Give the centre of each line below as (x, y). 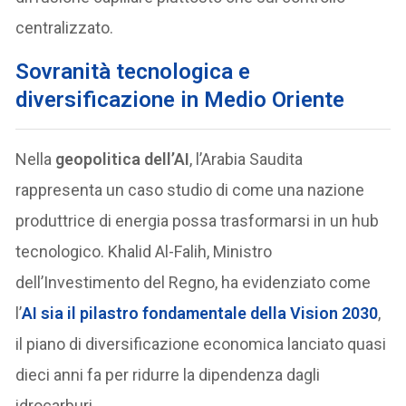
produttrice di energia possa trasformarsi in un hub (198, 221)
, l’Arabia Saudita (246, 159)
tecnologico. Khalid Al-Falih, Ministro (144, 252)
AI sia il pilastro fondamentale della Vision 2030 (200, 314)
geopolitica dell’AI (123, 159)
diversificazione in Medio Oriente (180, 100)
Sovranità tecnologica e (133, 72)
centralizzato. (65, 28)
